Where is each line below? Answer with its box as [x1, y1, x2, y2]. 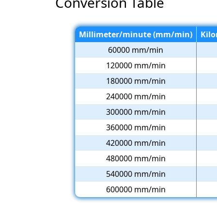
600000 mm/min [106, 184, 166, 195]
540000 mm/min [106, 168, 166, 179]
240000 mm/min [106, 91, 166, 102]
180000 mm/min [106, 75, 166, 86]
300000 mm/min [106, 106, 166, 117]
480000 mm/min [106, 153, 166, 164]
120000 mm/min [106, 60, 166, 71]
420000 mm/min [106, 137, 166, 148]
